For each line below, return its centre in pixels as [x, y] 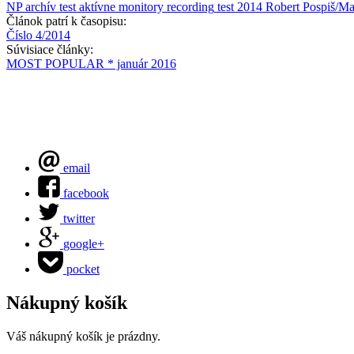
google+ [84, 244]
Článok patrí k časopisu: [68, 21]
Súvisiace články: [51, 50]
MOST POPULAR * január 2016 [91, 64]
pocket [83, 269]
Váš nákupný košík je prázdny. [83, 337]
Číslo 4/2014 [38, 36]
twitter [79, 219]
